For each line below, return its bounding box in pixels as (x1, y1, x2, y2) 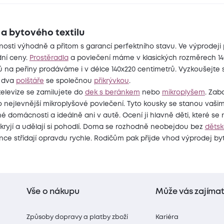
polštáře (15, 77, 44, 84)
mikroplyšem (161, 89, 205, 95)
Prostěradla (29, 54, 68, 61)
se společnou (43, 77, 94, 84)
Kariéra (155, 214, 179, 220)
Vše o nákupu (26, 188, 79, 196)
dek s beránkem (84, 89, 140, 95)
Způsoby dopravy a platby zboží (26, 214, 128, 220)
